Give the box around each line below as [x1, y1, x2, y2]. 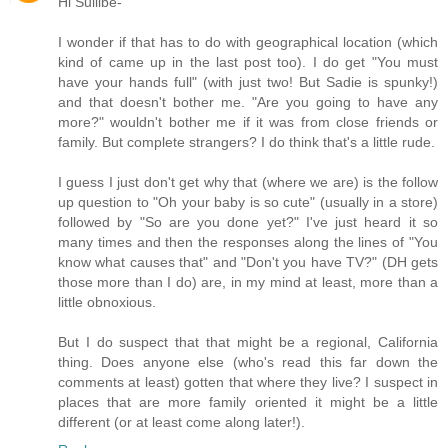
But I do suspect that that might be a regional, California [58, 333, 438, 350]
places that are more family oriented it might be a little [58, 393, 438, 410]
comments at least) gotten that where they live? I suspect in [58, 373, 438, 390]
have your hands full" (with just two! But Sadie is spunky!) [58, 73, 438, 90]
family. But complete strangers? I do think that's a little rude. [58, 133, 435, 150]
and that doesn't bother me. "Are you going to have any [58, 93, 438, 110]
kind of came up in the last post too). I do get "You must [58, 53, 438, 70]
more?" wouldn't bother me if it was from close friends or [58, 113, 438, 130]
